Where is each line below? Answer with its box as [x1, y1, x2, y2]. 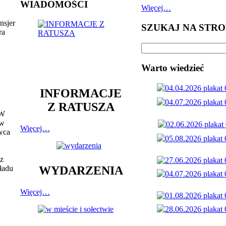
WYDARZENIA [38, 164, 123, 178]
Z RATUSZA [47, 100, 115, 114]
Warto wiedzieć [141, 63, 204, 74]
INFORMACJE [40, 86, 122, 100]
